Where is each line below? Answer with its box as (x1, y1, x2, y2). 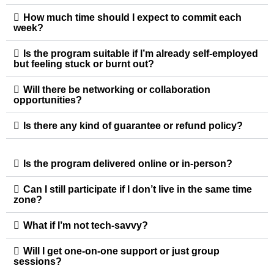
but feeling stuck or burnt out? (13, 59, 154, 70)
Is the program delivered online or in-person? (23, 158, 232, 169)
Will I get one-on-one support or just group (23, 246, 220, 257)
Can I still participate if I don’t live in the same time (23, 184, 252, 195)
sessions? (13, 256, 62, 267)
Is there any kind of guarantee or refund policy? (23, 120, 243, 131)
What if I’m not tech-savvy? (23, 220, 148, 231)
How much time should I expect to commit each (23, 12, 242, 23)
